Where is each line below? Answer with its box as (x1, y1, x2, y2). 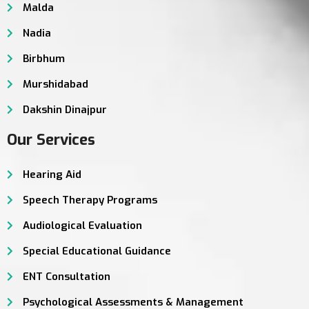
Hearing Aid (22, 168, 81, 182)
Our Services (7, 130, 95, 150)
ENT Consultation (22, 270, 110, 284)
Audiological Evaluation (22, 219, 142, 233)
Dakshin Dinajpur (22, 103, 107, 117)
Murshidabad (22, 77, 88, 92)
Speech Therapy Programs (22, 193, 157, 208)
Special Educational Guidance (22, 244, 171, 259)
